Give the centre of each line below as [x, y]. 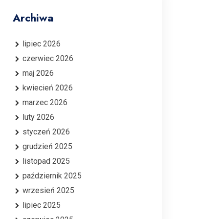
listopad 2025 [46, 161]
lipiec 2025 [42, 205]
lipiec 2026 [42, 44]
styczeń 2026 [46, 132]
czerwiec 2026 [48, 58]
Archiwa [33, 18]
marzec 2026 [45, 102]
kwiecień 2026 [48, 88]
